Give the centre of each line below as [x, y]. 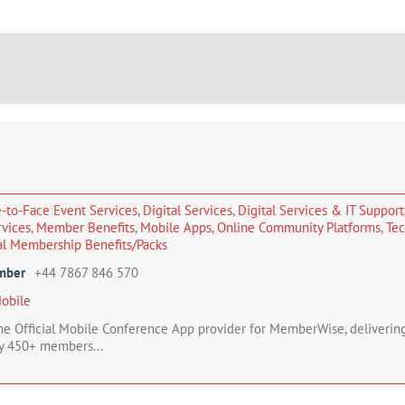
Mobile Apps [176, 227]
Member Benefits [85, 227]
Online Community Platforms [299, 227]
